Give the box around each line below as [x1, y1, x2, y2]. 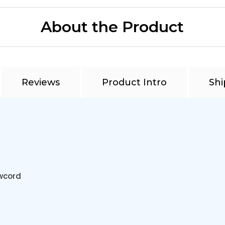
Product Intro [101, 77, 167, 88]
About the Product [41, 18, 184, 36]
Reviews [21, 77, 60, 88]
